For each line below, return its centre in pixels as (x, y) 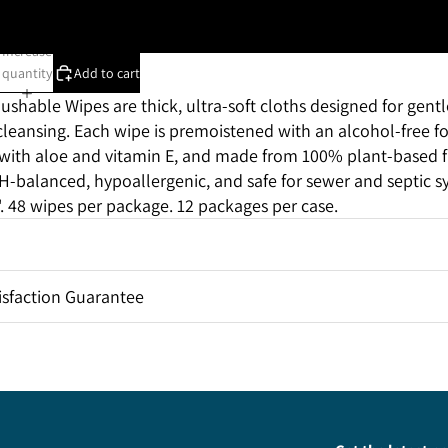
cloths (283, 105)
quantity (27, 72)
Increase (27, 50)
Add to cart (107, 73)
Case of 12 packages (224, 33)
